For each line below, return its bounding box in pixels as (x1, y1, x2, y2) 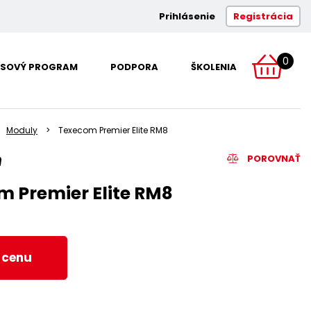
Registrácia (233, 10, 293, 23)
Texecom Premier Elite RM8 (58, 124, 168, 136)
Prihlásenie (159, 10, 215, 23)
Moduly (6, 124, 37, 136)
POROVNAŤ (244, 151, 301, 165)
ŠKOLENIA (191, 60, 237, 74)
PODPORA (110, 60, 158, 74)
